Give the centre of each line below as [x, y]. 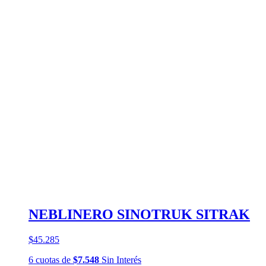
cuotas [47, 259]
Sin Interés [120, 259]
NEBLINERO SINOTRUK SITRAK [139, 215]
